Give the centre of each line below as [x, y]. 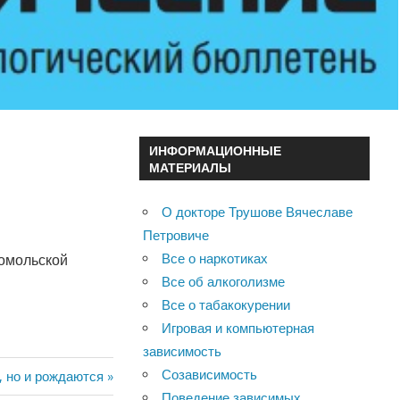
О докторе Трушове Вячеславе [258, 212]
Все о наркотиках [215, 258]
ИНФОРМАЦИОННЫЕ [215, 150]
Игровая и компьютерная [238, 328]
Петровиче [176, 235]
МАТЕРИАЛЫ [190, 167]
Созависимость [210, 374]
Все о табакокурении [226, 304]
